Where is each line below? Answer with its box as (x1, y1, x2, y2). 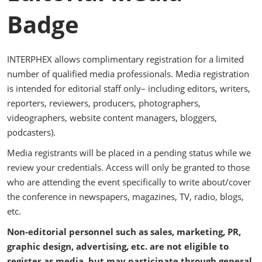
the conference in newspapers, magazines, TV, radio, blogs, (7, 191, 244, 202)
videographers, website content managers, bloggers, (7, 112, 217, 123)
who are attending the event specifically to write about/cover (7, 176, 251, 188)
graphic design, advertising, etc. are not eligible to (7, 240, 229, 252)
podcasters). (7, 126, 56, 138)
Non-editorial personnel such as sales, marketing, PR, (7, 226, 241, 237)
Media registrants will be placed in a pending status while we (7, 147, 251, 158)
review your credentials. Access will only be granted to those (7, 161, 250, 173)
